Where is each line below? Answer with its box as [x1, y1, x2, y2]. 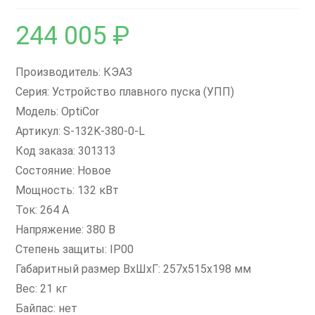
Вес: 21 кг [15, 282, 67, 295]
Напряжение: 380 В [15, 223, 116, 236]
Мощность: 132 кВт [15, 184, 120, 197]
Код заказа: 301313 [15, 144, 117, 157]
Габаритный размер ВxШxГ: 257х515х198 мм [15, 262, 252, 276]
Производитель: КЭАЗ [15, 65, 133, 79]
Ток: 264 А [15, 203, 70, 217]
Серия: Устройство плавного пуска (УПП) [15, 85, 235, 98]
